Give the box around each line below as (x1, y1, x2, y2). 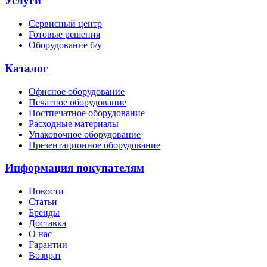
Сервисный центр (29, 18, 102, 29)
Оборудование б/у (29, 40, 102, 51)
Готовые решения (29, 29, 100, 40)
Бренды (29, 207, 60, 218)
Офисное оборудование (29, 86, 125, 97)
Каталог (5, 61, 48, 74)
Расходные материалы (29, 118, 119, 129)
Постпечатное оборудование (29, 107, 145, 118)
